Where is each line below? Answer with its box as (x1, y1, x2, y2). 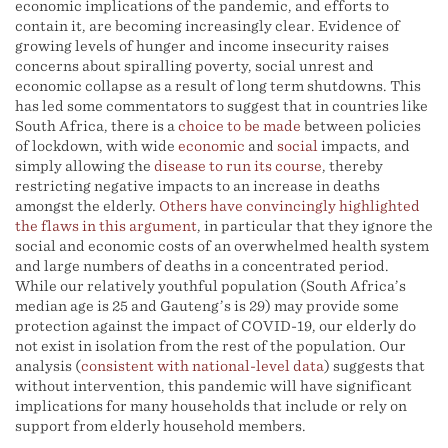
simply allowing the (15, 158, 154, 174)
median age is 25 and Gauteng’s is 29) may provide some (15, 298, 399, 314)
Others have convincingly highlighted (159, 198, 420, 214)
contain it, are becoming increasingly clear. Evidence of (15, 18, 400, 34)
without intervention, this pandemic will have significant (15, 378, 412, 394)
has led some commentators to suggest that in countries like (15, 98, 428, 114)
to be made (227, 118, 301, 134)
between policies (301, 118, 421, 134)
